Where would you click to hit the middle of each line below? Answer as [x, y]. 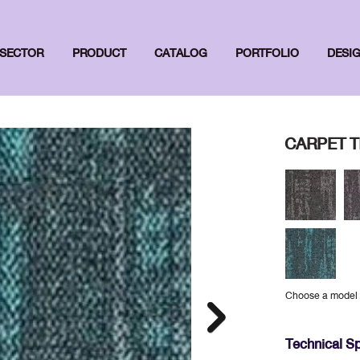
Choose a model [321, 296]
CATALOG [180, 52]
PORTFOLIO [267, 52]
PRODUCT [99, 52]
